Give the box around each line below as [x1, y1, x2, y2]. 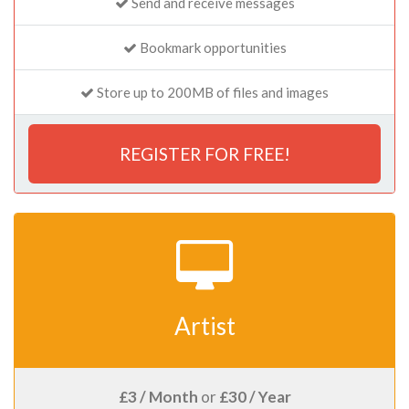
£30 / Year [218, 386, 291, 406]
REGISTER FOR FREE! [119, 143, 290, 164]
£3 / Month [118, 386, 198, 406]
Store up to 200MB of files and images [94, 84, 329, 100]
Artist [173, 311, 236, 341]
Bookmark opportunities [136, 39, 287, 56]
